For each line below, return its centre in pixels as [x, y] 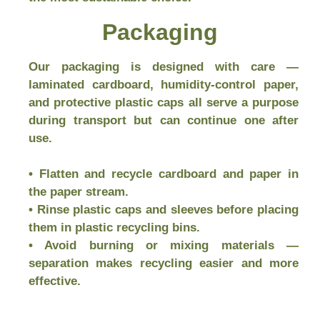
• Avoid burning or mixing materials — [164, 245]
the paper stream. [79, 192]
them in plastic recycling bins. [114, 227]
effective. [55, 281]
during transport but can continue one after [164, 120]
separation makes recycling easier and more [164, 263]
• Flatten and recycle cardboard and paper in [164, 174]
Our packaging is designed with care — [164, 67]
